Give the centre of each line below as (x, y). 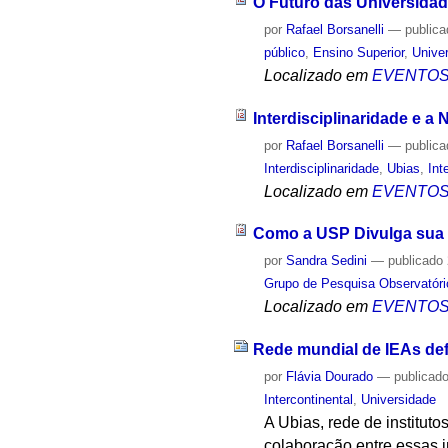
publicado (416, 261)
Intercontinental (309, 400)
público (285, 52)
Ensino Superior (359, 52)
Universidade (399, 400)
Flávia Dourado (330, 377)
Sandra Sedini (327, 261)
